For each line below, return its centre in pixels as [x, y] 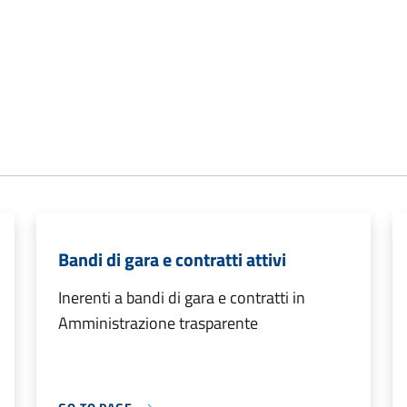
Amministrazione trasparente [158, 323]
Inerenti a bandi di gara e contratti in [182, 298]
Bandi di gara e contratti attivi [172, 259]
